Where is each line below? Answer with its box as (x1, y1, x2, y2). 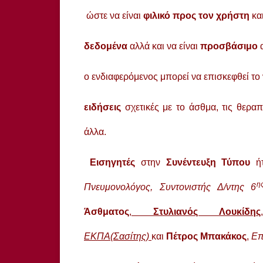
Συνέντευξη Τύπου (160, 157, 251, 167)
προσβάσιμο (200, 41, 260, 51)
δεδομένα (84, 41, 130, 51)
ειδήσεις (84, 102, 121, 112)
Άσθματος (84, 206, 129, 217)
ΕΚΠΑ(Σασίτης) (84, 231, 151, 241)
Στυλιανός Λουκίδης (131, 206, 261, 217)
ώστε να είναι (86, 10, 143, 21)
